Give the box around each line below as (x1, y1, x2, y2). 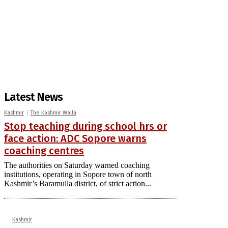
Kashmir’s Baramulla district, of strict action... (4, 179, 151, 188)
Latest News (4, 90, 63, 104)
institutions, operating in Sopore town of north (4, 169, 152, 179)
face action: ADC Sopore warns (4, 132, 147, 145)
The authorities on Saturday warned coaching (4, 160, 150, 169)
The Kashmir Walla (31, 109, 76, 116)
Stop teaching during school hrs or (4, 120, 167, 132)
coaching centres (4, 144, 84, 157)
